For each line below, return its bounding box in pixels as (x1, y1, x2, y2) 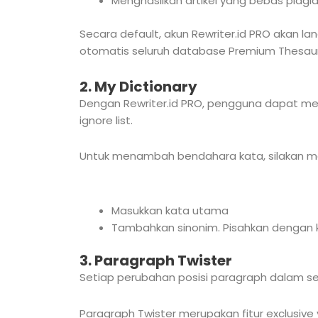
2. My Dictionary (79, 77, 197, 97)
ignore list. (79, 113, 133, 128)
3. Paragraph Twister (79, 251, 232, 271)
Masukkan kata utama (111, 202, 229, 218)
